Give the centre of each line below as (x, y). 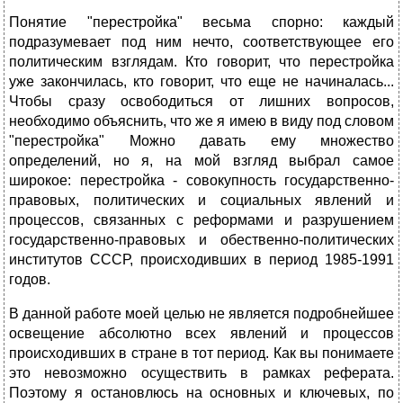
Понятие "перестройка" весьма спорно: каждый (201, 22)
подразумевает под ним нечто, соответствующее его (201, 42)
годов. (30, 280)
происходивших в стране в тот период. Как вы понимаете (201, 354)
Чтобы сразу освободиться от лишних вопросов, (201, 102)
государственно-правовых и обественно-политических (201, 240)
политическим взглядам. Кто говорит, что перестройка (201, 62)
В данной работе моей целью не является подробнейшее (201, 314)
